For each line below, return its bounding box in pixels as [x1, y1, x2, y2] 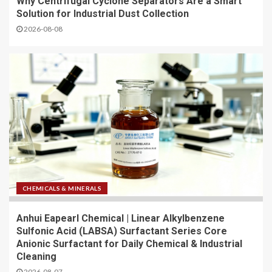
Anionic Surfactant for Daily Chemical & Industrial [16, 238, 242, 250]
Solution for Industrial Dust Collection [16, 8, 189, 20]
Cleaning [16, 251, 56, 263]
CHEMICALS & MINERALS [22, 185, 101, 192]
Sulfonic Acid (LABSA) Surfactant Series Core [16, 225, 227, 237]
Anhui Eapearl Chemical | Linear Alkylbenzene [16, 212, 225, 225]
